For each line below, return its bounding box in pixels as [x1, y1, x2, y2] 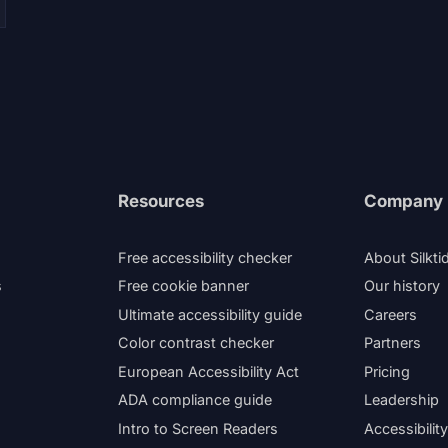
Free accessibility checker [118, 248, 292, 266]
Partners [364, 334, 421, 351]
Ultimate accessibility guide [118, 305, 302, 323]
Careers [364, 305, 417, 323]
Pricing [364, 362, 410, 380]
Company [364, 191, 443, 211]
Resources [118, 191, 204, 211]
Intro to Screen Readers [118, 419, 278, 437]
